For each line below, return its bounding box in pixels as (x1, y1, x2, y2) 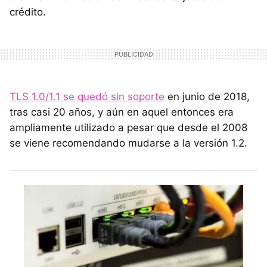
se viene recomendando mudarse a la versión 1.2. (10, 137, 247, 150)
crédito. (10, 6, 46, 18)
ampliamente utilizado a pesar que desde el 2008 (10, 122, 247, 134)
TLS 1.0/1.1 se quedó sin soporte (10, 91, 164, 103)
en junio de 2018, (164, 91, 250, 103)
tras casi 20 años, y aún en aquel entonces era (10, 106, 234, 119)
